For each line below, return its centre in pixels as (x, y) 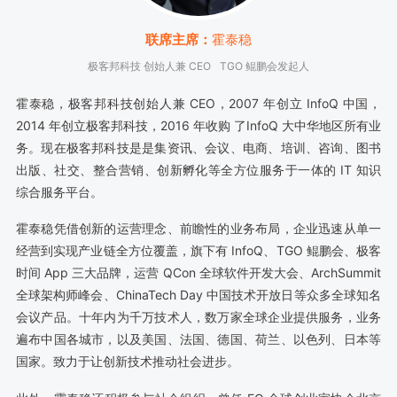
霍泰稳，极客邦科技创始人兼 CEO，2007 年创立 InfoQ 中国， (198, 103)
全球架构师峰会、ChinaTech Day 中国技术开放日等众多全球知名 (198, 295)
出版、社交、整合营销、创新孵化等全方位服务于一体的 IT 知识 (198, 169)
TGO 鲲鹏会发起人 (265, 66)
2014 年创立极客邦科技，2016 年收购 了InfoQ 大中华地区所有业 (198, 125)
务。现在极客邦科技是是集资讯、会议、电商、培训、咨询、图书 (198, 147)
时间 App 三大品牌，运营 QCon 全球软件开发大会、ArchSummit (198, 273)
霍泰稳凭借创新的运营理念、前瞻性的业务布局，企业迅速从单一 (198, 229)
